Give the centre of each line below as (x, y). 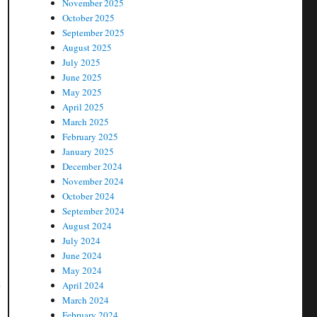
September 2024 (94, 211)
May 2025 (82, 92)
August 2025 (87, 47)
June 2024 (82, 255)
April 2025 (83, 106)
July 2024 (82, 240)
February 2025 (91, 136)
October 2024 (89, 196)
